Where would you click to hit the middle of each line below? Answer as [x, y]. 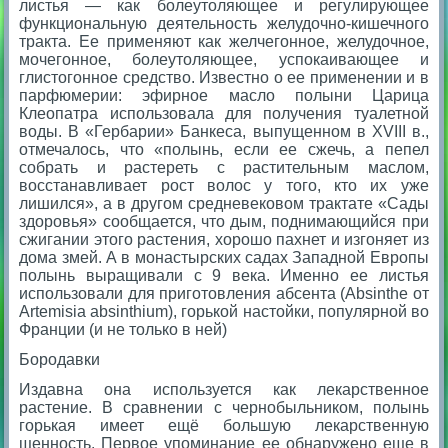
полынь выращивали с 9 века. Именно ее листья [224, 275]
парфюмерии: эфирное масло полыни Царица [224, 95]
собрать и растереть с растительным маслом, [224, 167]
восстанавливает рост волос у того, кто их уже [224, 185]
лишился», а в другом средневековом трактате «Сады [224, 203]
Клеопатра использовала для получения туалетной [224, 113]
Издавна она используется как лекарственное [224, 389]
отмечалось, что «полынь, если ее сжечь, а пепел [224, 149]
